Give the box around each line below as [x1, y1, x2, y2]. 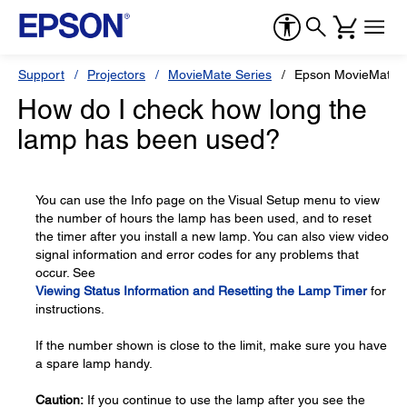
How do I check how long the [17, 94, 367, 125]
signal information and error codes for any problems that [35, 247, 359, 262]
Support [18, 67, 65, 82]
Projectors [87, 67, 145, 82]
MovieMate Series [168, 67, 272, 82]
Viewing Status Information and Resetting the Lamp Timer [35, 283, 367, 298]
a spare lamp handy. [35, 356, 153, 371]
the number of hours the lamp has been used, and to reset [35, 211, 372, 225]
